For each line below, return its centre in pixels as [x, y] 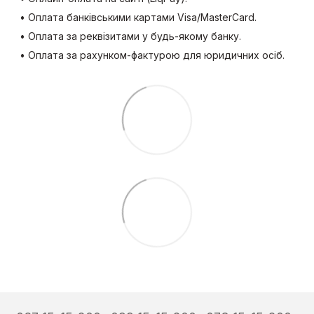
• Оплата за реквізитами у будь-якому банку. [129, 36]
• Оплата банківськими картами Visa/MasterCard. [137, 17]
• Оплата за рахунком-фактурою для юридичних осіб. [148, 55]
